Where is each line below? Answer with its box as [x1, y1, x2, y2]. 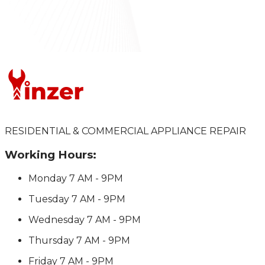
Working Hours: [5, 147, 96, 161]
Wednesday [28, 214, 85, 225]
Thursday [28, 234, 74, 246]
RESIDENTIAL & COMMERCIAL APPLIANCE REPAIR [5, 125, 246, 137]
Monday [28, 172, 67, 184]
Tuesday [28, 193, 69, 205]
